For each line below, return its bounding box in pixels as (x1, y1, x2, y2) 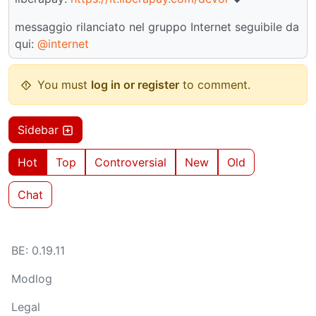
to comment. (179, 78, 250, 92)
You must (37, 78, 91, 92)
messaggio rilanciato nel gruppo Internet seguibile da (15, 20, 299, 35)
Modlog (11, 272, 52, 286)
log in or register (91, 78, 179, 92)
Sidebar (18, 123, 62, 138)
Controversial (95, 155, 166, 170)
